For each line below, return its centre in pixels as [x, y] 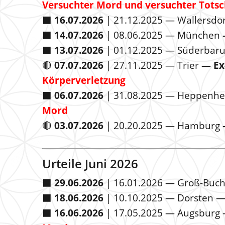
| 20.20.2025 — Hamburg [163, 126]
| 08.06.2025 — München [163, 35]
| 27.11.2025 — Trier [152, 65]
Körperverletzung [84, 80]
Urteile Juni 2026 [90, 163]
